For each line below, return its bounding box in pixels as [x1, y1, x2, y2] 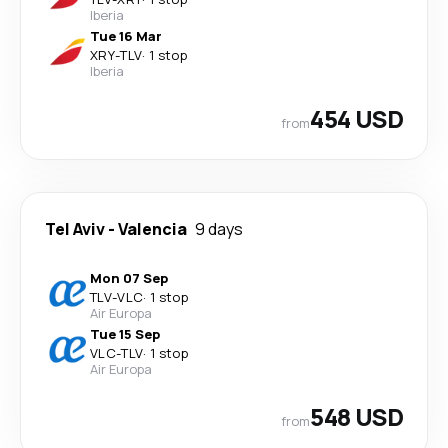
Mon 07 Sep [90, 269, 168, 287]
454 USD [310, 102, 403, 135]
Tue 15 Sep [90, 325, 160, 343]
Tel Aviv [45, 218, 105, 240]
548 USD [310, 400, 403, 433]
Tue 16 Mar [90, 27, 162, 45]
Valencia [118, 218, 187, 240]
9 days [195, 218, 243, 240]
